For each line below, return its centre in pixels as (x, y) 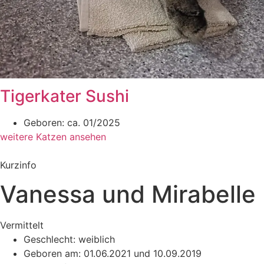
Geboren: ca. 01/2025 (72, 123)
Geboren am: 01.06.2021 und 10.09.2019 (113, 254)
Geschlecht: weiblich (69, 240)
